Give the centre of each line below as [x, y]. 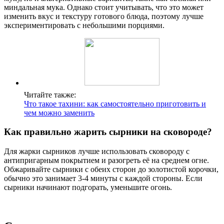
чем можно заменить [59, 112]
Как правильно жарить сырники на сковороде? [108, 132]
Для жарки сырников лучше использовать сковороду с [97, 151]
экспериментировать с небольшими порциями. [84, 25]
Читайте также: [50, 94]
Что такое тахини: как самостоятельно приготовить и [115, 103]
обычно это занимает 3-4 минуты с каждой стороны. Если [103, 178]
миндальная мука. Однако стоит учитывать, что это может [104, 7]
